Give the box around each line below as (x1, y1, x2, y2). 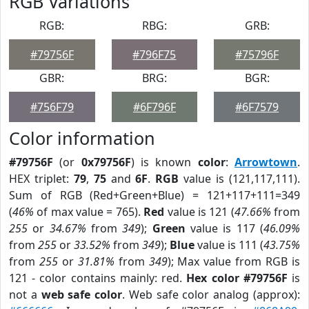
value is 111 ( (195, 237, 263, 252)
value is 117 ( (185, 221, 264, 236)
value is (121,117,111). (179, 171, 301, 186)
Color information (9, 126, 155, 150)
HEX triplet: (9, 171, 74, 186)
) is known (130, 154, 198, 170)
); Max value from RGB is (167, 254, 301, 269)
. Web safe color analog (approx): (122, 287, 301, 302)
